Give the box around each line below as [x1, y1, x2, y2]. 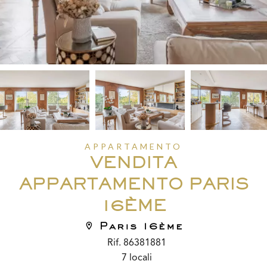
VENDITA [90, 152, 177, 172]
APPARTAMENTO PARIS [18, 173, 249, 194]
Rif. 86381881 [107, 238, 166, 248]
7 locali [121, 253, 152, 263]
